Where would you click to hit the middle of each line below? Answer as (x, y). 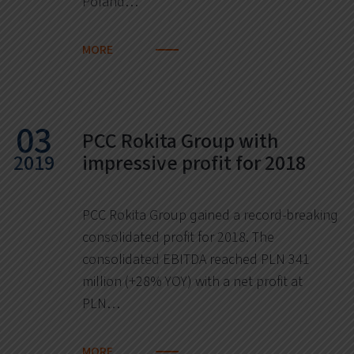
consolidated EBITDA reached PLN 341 (196, 259)
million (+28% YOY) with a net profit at (192, 281)
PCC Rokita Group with (180, 141)
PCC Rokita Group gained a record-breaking (210, 215)
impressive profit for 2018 (194, 163)
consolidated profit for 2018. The (178, 237)
